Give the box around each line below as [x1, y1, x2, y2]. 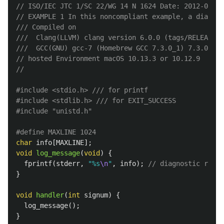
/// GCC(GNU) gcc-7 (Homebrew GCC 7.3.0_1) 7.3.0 [16, 44, 208, 52]
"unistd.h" [52, 107, 92, 115]
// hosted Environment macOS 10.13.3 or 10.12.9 [16, 54, 200, 62]
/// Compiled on [16, 23, 80, 31]
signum [84, 191, 108, 199]
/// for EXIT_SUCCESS [92, 96, 176, 104]
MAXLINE [56, 138, 84, 146]
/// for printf [88, 86, 148, 94]
